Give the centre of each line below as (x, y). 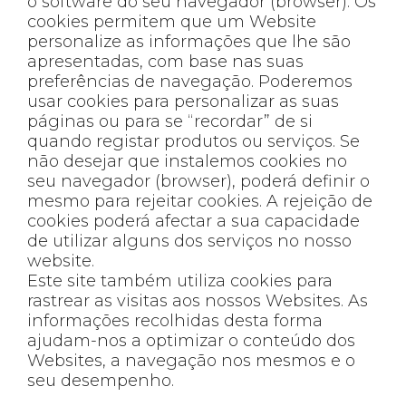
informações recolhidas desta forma (175, 320)
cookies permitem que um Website (172, 21)
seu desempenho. (101, 380)
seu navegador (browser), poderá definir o (198, 181)
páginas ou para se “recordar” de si (170, 121)
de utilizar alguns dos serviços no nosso (189, 241)
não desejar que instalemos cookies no (187, 161)
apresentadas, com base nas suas (165, 61)
